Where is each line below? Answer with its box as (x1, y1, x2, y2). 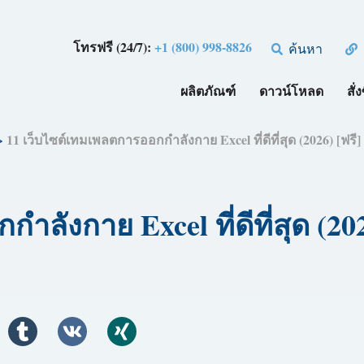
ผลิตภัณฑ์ (180, 80, 236, 100)
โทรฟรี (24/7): (73, 37, 155, 56)
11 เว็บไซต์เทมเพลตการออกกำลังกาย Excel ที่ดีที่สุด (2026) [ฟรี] (6, 130, 361, 149)
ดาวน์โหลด (259, 80, 324, 100)
